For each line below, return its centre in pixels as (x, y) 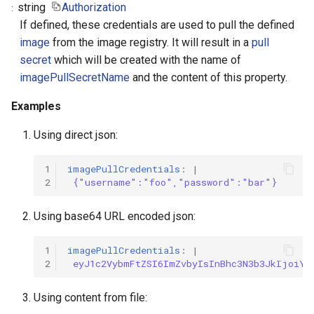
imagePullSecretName (75, 77)
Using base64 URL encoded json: (115, 216)
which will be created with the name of (146, 60)
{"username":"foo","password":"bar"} (175, 182)
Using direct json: (76, 135)
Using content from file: (90, 298)
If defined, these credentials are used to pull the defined (157, 25)
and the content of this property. (209, 77)
